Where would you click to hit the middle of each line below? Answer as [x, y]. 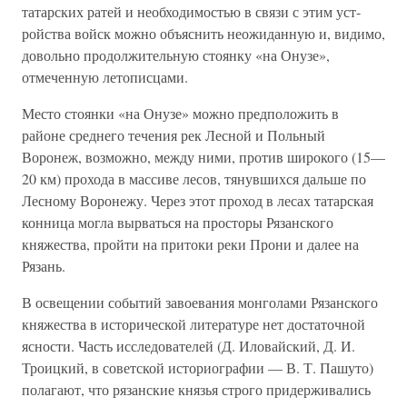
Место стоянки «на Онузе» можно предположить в [180, 113]
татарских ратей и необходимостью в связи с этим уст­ [191, 11]
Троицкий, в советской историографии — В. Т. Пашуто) [198, 367]
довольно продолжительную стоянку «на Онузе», [176, 55]
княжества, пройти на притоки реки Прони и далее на [190, 244]
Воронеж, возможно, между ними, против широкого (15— [203, 157]
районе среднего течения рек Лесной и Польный [174, 135]
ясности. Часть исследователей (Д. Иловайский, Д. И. [189, 346]
